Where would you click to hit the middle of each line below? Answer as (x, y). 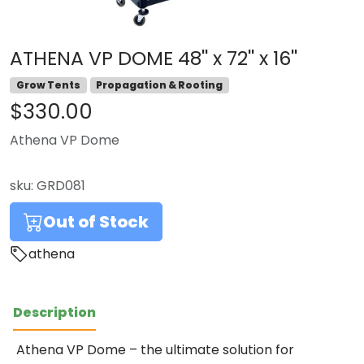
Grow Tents (48, 84)
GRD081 (61, 186)
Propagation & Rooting (160, 84)
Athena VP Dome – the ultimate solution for (155, 350)
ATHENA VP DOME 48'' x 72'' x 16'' (154, 58)
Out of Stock (96, 222)
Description (54, 313)
